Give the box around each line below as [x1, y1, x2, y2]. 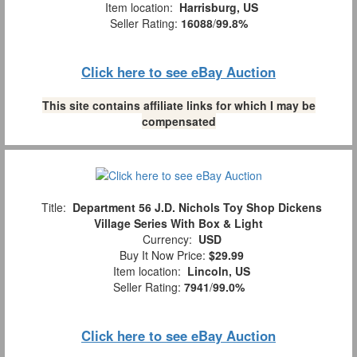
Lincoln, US [187, 262, 250, 279]
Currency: [135, 230, 198, 247]
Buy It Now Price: [113, 246, 209, 263]
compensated [141, 112, 216, 129]
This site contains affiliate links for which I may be [41, 96, 316, 113]
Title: [35, 198, 73, 215]
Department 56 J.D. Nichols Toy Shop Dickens [73, 198, 322, 215]
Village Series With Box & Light [94, 214, 263, 231]
